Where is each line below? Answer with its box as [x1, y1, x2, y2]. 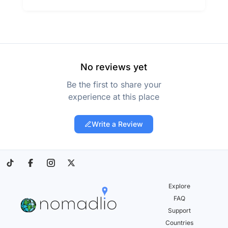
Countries [165, 219, 194, 226]
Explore [168, 182, 191, 190]
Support [168, 207, 191, 214]
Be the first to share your [66, 79, 161, 90]
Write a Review [92, 120, 144, 128]
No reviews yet [80, 62, 148, 72]
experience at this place [68, 92, 160, 102]
